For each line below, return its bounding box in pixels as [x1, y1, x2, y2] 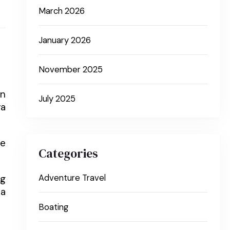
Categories [39, 145, 99, 162]
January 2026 [39, 35, 91, 46]
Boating [39, 202, 69, 213]
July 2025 [39, 93, 76, 105]
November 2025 [39, 64, 103, 75]
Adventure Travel [39, 172, 106, 184]
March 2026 [39, 6, 85, 17]
